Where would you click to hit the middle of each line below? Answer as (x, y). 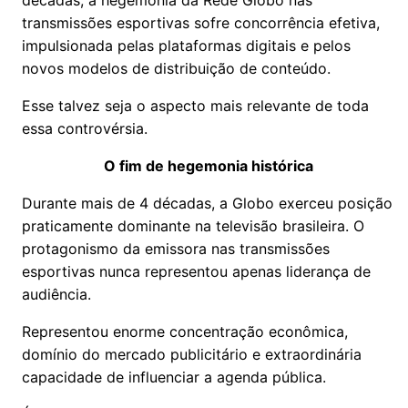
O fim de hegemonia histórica (208, 166)
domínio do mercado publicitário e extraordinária (192, 354)
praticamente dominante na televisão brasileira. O (193, 226)
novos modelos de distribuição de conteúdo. (176, 68)
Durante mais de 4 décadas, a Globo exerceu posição (207, 203)
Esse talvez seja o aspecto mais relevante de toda (195, 106)
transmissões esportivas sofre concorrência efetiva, (201, 23)
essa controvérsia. (85, 128)
